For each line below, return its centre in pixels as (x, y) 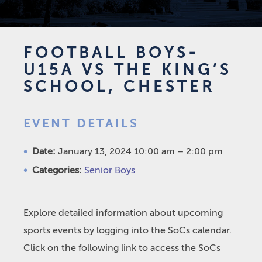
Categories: (57, 170)
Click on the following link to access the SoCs (122, 248)
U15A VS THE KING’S (127, 70)
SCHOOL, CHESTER (119, 87)
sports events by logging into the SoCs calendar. (127, 230)
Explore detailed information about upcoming (123, 213)
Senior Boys (110, 170)
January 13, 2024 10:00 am (116, 151)
